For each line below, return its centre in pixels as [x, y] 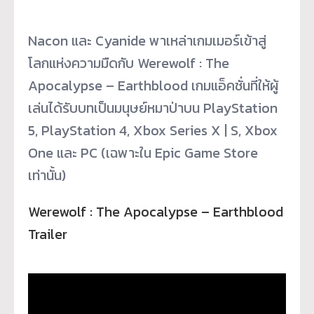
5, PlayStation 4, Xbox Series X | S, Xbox [153, 130]
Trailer [48, 234]
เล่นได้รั [49, 108]
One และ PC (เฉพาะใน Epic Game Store [143, 152]
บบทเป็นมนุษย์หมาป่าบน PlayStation [173, 108]
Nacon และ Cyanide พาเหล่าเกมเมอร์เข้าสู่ [147, 40]
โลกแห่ [46, 63]
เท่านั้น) [47, 175]
